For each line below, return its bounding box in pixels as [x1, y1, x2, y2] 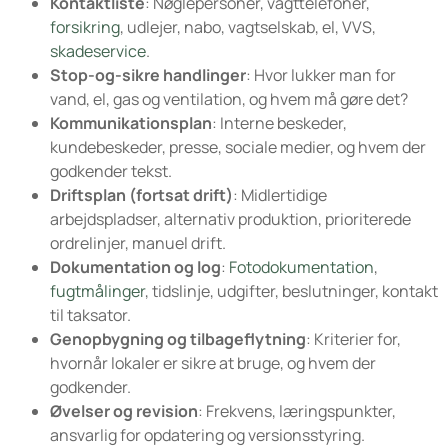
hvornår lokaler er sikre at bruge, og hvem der [50, 351, 376, 374]
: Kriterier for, [306, 327, 401, 350]
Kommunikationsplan [50, 111, 212, 134]
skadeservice [50, 39, 146, 62]
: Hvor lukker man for [246, 63, 396, 86]
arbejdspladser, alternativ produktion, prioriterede [50, 207, 411, 230]
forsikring [50, 15, 120, 38]
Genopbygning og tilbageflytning [50, 327, 306, 350]
